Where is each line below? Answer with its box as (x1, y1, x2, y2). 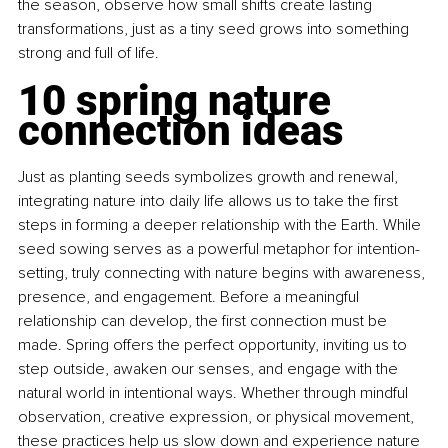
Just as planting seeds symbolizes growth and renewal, (18, 167, 402, 188)
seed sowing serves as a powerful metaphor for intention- (18, 239, 420, 260)
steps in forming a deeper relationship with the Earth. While (18, 215, 425, 236)
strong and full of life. (18, 43, 159, 64)
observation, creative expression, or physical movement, (18, 407, 418, 428)
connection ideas (18, 106, 344, 156)
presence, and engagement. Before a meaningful (18, 287, 363, 308)
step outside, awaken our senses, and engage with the (18, 359, 402, 380)
